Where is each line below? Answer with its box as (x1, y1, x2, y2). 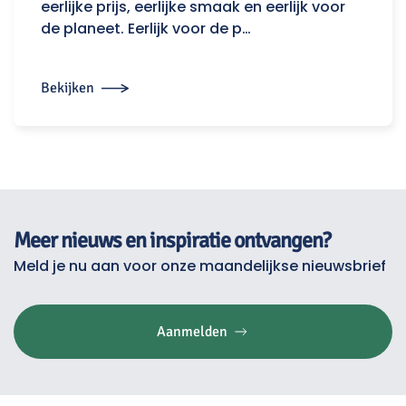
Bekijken (41, 79, 94, 98)
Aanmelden (156, 323, 227, 342)
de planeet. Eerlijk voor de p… (41, 18, 251, 40)
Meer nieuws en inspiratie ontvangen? (14, 227, 330, 255)
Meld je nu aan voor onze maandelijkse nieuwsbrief (14, 256, 386, 277)
